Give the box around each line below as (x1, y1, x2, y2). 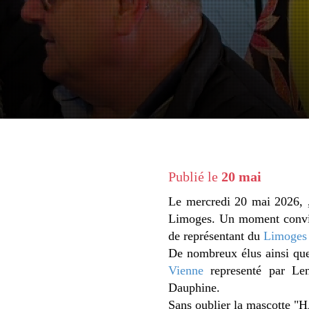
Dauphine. (168, 281, 220, 295)
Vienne (168, 263, 203, 277)
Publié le (168, 169, 221, 184)
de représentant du (168, 229, 263, 243)
